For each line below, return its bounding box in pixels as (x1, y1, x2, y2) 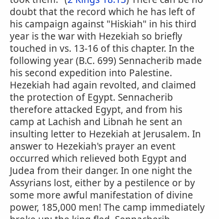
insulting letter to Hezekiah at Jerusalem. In (10, 128, 201, 140)
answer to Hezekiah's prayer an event (10, 140, 175, 153)
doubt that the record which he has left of (10, 5, 195, 18)
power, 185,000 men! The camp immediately (10, 201, 205, 214)
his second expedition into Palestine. (10, 66, 172, 79)
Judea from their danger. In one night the (10, 164, 192, 177)
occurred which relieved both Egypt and (10, 152, 187, 165)
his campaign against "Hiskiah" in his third (10, 18, 197, 30)
